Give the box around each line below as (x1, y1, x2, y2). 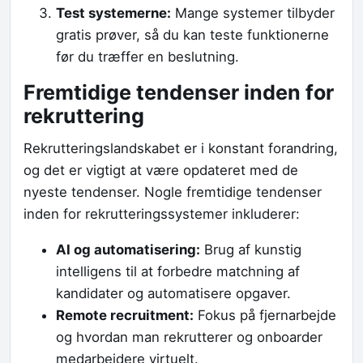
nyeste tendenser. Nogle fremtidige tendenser (23, 184, 322, 201)
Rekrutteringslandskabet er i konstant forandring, (23, 140, 338, 157)
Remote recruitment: (56, 307, 194, 324)
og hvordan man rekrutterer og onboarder (56, 329, 322, 346)
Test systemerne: (56, 4, 171, 21)
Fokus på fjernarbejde (194, 307, 336, 324)
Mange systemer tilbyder (171, 4, 335, 21)
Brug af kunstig (200, 241, 301, 258)
